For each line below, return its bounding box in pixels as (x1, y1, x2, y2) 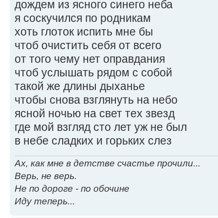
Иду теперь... (15, 196, 75, 207)
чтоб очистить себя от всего (15, 38, 162, 52)
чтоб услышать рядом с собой (15, 66, 172, 79)
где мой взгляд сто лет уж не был (15, 120, 187, 133)
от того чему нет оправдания (15, 52, 165, 65)
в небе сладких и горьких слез (15, 134, 172, 147)
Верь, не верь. (15, 171, 77, 182)
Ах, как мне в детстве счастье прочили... (15, 158, 200, 169)
